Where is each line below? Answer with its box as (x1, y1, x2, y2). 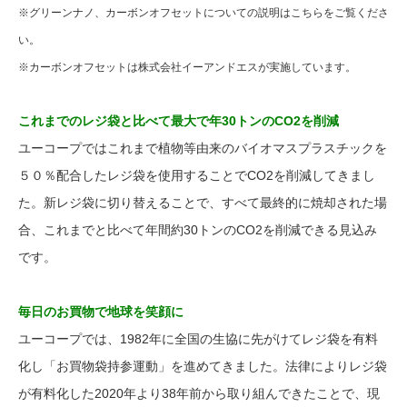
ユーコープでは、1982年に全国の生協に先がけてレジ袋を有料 (18, 332, 378, 346)
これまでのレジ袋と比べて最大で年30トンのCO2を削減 (18, 114, 339, 128)
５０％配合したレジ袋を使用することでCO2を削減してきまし (18, 168, 375, 183)
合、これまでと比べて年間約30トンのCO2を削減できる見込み (18, 223, 377, 237)
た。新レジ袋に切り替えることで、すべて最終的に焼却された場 (18, 195, 387, 210)
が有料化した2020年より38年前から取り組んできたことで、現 (18, 386, 380, 401)
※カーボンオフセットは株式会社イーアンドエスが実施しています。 (18, 61, 356, 74)
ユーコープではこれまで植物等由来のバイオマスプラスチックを (18, 141, 387, 155)
